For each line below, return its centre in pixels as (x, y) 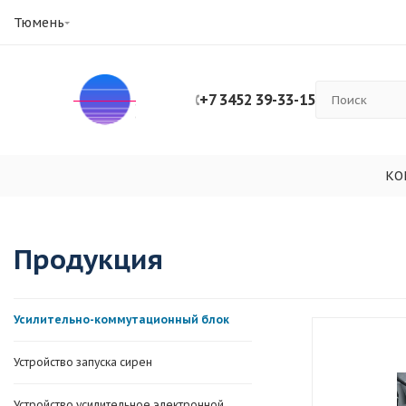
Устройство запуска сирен (83, 362)
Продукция (88, 259)
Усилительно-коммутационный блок (121, 320)
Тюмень (39, 22)
